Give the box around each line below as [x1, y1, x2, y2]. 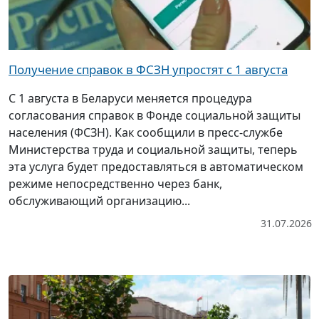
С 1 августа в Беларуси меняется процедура [9, 90, 252, 106]
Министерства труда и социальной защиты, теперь [9, 141, 298, 157]
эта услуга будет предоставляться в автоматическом [9, 158, 303, 174]
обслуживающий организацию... [9, 192, 190, 209]
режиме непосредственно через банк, [9, 175, 222, 192]
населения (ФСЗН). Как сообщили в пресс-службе [9, 124, 283, 140]
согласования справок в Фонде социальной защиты [9, 107, 300, 123]
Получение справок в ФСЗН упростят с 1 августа [9, 61, 288, 78]
